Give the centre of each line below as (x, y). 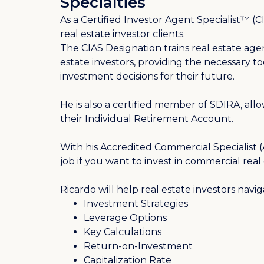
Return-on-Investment (138, 246)
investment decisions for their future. (147, 76)
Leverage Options (125, 217)
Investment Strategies (136, 203)
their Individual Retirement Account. (147, 118)
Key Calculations (123, 232)
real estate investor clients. (124, 34)
